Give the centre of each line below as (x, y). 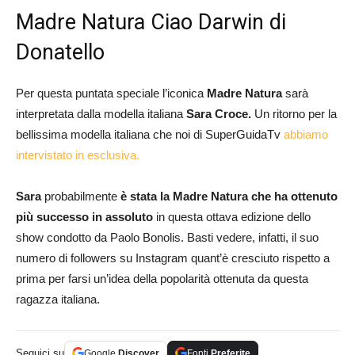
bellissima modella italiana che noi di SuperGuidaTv (150, 134)
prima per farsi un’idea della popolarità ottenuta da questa (162, 278)
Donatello (60, 52)
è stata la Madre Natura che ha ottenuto (229, 196)
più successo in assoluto (84, 216)
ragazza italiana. (58, 299)
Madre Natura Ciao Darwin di (151, 22)
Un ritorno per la (296, 113)
